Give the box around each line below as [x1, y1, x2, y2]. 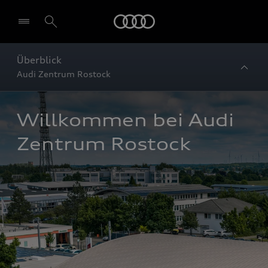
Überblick [17, 54, 62, 66]
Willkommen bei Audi [17, 110, 234, 130]
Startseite [154, 11, 178, 17]
